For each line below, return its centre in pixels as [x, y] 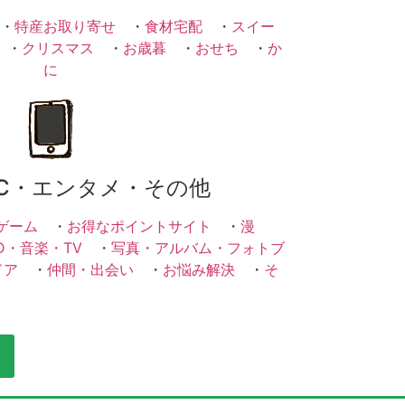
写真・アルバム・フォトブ [198, 248]
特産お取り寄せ [65, 26]
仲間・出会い [90, 270]
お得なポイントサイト [139, 226]
